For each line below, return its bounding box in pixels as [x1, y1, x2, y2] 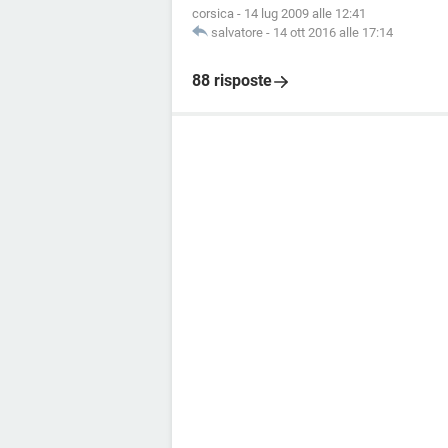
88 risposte [192, 71, 272, 90]
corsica [192, 6, 234, 21]
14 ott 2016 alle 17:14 [273, 25, 393, 40]
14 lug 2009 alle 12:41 [244, 6, 366, 21]
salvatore [211, 25, 263, 40]
